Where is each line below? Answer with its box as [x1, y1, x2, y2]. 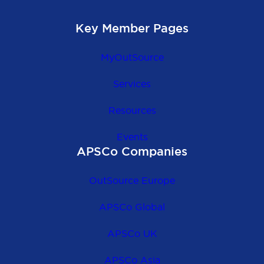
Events [116, 131, 148, 143]
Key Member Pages [75, 24, 189, 35]
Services [113, 78, 151, 90]
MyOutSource [100, 51, 164, 64]
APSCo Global [99, 201, 165, 213]
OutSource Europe [89, 174, 175, 187]
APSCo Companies [77, 147, 187, 158]
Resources [108, 104, 156, 117]
